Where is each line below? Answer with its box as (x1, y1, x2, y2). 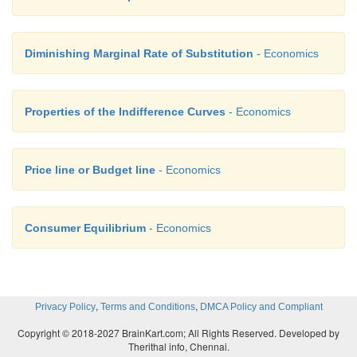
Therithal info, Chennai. (127, 339, 229, 353)
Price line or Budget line (25, 163, 155, 176)
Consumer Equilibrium (25, 222, 146, 234)
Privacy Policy (34, 301, 96, 312)
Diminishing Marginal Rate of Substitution (25, 47, 253, 60)
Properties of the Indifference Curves (25, 105, 226, 118)
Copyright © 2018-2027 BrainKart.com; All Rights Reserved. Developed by (18, 326, 339, 339)
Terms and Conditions (100, 301, 195, 312)
